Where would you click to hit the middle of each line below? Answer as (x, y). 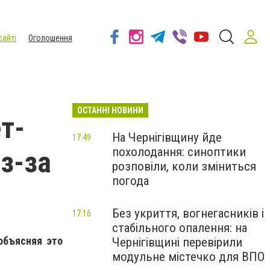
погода (130, 181)
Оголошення (50, 38)
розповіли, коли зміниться (184, 166)
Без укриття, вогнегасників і (188, 213)
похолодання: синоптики (179, 152)
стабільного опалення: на (180, 228)
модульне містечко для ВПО (188, 257)
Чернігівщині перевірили (177, 242)
